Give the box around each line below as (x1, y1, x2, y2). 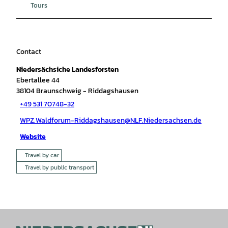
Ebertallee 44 (16, 74, 60, 85)
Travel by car (25, 150, 59, 160)
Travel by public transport (25, 162, 94, 172)
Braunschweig (36, 85, 81, 96)
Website (20, 131, 46, 142)
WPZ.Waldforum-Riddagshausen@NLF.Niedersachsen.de (20, 115, 202, 126)
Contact (16, 46, 41, 57)
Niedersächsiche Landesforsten (16, 64, 119, 75)
